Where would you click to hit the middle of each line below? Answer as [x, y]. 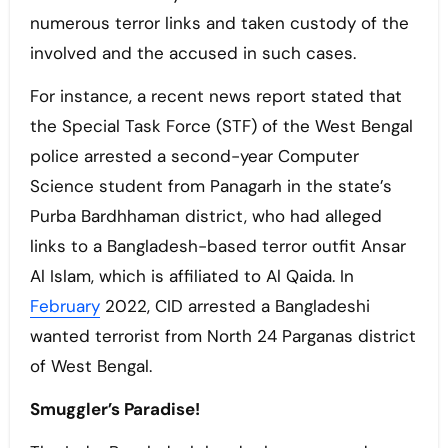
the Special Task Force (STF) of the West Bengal [221, 126]
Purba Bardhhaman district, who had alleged [205, 216]
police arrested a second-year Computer [194, 156]
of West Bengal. [90, 366]
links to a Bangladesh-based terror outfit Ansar [217, 246]
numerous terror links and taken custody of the [219, 23]
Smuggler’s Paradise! [114, 409]
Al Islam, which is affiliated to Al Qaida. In [191, 276]
